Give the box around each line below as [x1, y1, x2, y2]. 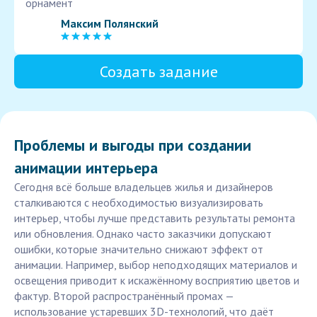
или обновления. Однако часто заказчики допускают [14, 226, 272, 241]
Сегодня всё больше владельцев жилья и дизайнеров [14, 180, 273, 195]
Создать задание [99, 62, 218, 82]
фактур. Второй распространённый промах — [14, 289, 234, 304]
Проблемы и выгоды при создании [14, 135, 251, 156]
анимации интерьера [14, 158, 158, 178]
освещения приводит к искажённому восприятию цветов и [14, 273, 299, 288]
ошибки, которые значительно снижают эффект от [14, 242, 263, 257]
